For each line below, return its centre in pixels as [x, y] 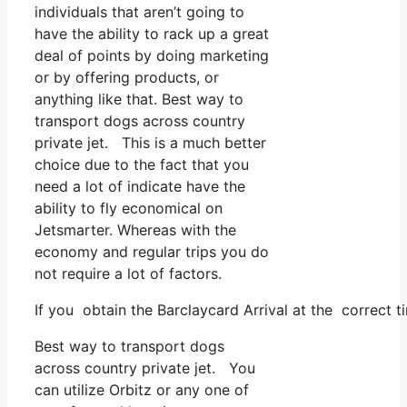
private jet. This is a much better [150, 142]
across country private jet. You [145, 367]
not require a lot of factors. [128, 273]
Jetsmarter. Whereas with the [135, 229]
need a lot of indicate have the [140, 186]
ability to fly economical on [129, 208]
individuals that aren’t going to [139, 11]
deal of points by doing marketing [152, 55]
